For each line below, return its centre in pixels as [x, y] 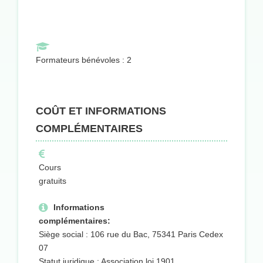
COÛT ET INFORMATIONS [101, 111]
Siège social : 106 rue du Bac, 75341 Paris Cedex [131, 235]
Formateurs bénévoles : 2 [84, 60]
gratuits [53, 181]
